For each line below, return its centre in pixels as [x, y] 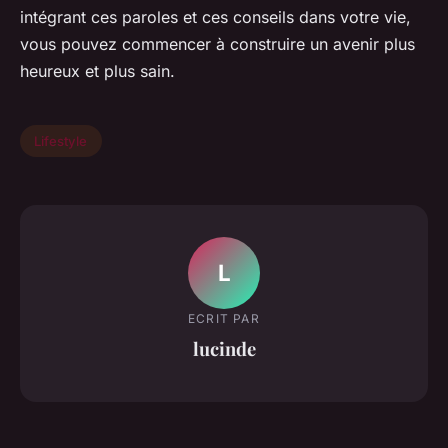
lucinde [224, 349]
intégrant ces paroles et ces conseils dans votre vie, [215, 17]
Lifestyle [61, 141]
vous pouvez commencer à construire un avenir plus [217, 44]
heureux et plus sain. [97, 71]
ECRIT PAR [224, 319]
